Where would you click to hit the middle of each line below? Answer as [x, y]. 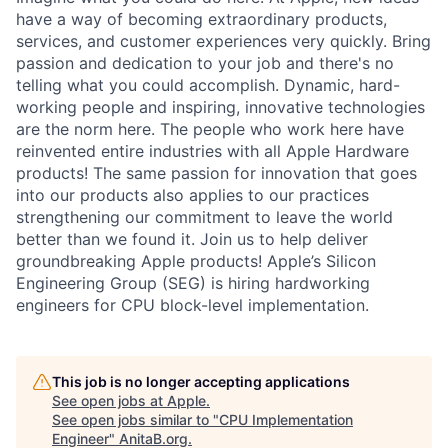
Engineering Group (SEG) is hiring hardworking [193, 282]
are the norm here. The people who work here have [210, 128]
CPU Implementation [286, 419]
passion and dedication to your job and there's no [205, 62]
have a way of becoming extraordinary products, [201, 18]
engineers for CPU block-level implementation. [192, 304]
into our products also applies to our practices [192, 194]
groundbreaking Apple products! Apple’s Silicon [196, 260]
